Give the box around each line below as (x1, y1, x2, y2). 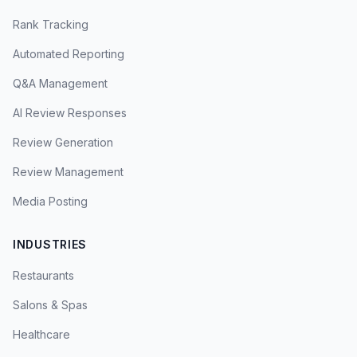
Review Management (13, 165, 124, 178)
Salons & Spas (13, 298, 88, 312)
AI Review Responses (13, 106, 127, 120)
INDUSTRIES (13, 237, 87, 251)
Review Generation (13, 135, 113, 149)
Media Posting (13, 194, 88, 208)
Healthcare (13, 328, 70, 341)
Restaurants (13, 269, 74, 282)
